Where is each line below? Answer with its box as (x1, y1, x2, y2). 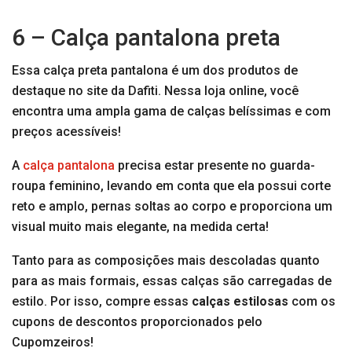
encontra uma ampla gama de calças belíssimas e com (12, 104, 331, 119)
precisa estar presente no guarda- (115, 158, 315, 174)
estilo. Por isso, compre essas (12, 294, 192, 310)
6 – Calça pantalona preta (12, 24, 280, 52)
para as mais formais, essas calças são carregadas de (12, 273, 332, 289)
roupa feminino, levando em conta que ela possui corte (12, 178, 331, 194)
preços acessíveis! (12, 124, 121, 140)
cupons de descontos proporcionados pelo (12, 314, 262, 330)
